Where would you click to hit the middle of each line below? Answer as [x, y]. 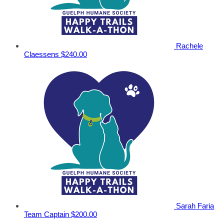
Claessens [42, 54]
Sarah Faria [195, 206]
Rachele [189, 46]
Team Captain [46, 214]
